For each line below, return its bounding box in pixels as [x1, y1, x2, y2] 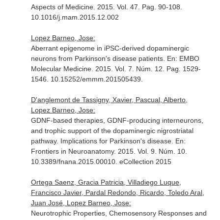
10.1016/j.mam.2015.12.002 [30, 13, 119, 21]
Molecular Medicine [30, 65, 91, 73]
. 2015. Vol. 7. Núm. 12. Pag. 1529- [91, 65, 201, 73]
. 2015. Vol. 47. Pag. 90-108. [93, 3, 182, 11]
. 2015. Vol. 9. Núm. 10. [113, 147, 187, 155]
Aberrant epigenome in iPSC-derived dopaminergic [30, 44, 189, 52]
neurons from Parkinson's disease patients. [30, 55, 167, 62]
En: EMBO [166, 55, 199, 62]
